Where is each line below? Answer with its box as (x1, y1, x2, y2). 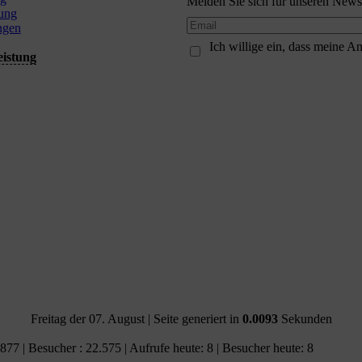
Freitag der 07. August (30, 311, 145, 326)
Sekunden (277, 311, 332, 326)
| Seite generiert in (144, 311, 242, 326)
